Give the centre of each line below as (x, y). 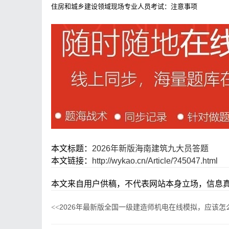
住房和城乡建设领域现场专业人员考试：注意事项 (124, 6)
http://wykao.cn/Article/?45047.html (155, 161)
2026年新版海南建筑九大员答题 (150, 148)
